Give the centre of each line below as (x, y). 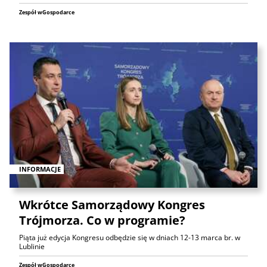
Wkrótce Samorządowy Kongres (112, 205)
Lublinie (32, 247)
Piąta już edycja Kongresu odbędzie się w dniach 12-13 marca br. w (130, 238)
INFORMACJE (40, 169)
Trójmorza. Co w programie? (102, 221)
